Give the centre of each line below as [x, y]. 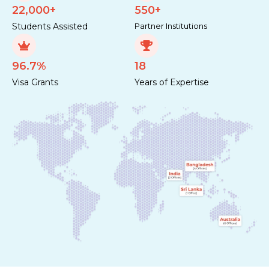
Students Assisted [50, 26]
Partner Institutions [171, 26]
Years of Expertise [172, 82]
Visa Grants [35, 82]
